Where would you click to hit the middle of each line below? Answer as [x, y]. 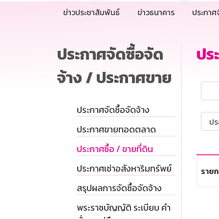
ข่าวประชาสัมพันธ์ [91, 12]
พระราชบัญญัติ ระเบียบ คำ [124, 208]
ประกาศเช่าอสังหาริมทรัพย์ [124, 169]
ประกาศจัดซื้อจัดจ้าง [113, 110]
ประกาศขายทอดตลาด [116, 130]
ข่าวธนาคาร [156, 12]
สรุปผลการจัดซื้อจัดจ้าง [119, 188]
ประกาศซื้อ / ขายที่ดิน [115, 149]
